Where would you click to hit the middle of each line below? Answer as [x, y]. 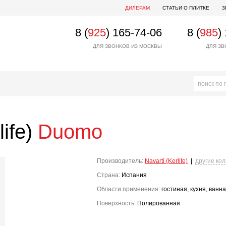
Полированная [158, 203]
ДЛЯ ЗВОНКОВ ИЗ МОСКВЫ [127, 46]
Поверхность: [116, 203]
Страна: [108, 175]
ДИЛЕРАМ [137, 8]
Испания [133, 175]
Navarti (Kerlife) [166, 161]
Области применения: [128, 189]
